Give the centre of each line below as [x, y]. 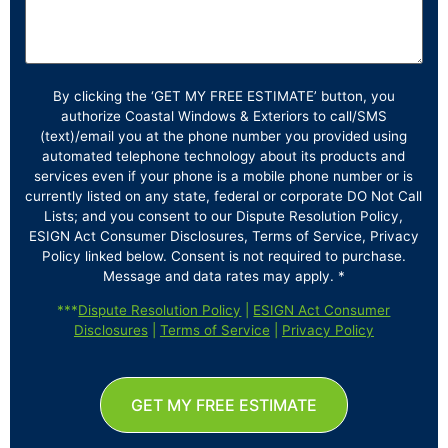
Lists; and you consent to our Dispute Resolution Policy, [224, 216]
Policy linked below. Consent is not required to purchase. [223, 256]
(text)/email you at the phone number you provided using [224, 136]
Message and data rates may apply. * [223, 276]
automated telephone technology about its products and [224, 156]
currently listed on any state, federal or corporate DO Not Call [224, 196]
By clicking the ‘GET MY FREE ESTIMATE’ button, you [223, 96]
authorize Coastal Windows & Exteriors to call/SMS [223, 116]
